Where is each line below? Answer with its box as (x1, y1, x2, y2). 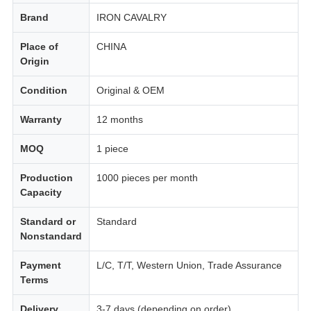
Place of (19, 41, 58, 53)
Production (19, 172, 73, 184)
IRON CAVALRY (96, 12, 167, 24)
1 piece (96, 143, 128, 155)
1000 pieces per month (96, 172, 198, 184)
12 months (96, 114, 143, 126)
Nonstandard (19, 230, 82, 242)
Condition (19, 85, 67, 96)
